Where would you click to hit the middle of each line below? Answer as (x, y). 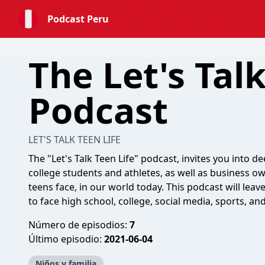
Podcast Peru (78, 19)
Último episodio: (66, 239)
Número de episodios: (79, 225)
